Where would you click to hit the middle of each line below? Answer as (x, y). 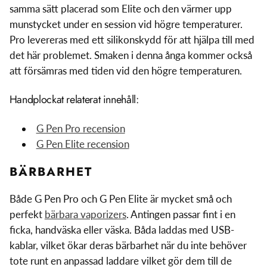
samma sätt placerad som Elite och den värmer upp (120, 8)
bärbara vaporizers (85, 214)
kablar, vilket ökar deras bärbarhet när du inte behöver (128, 245)
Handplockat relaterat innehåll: (74, 99)
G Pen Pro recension (80, 128)
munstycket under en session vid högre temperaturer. (126, 24)
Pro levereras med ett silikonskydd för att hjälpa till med (132, 39)
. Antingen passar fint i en (181, 214)
